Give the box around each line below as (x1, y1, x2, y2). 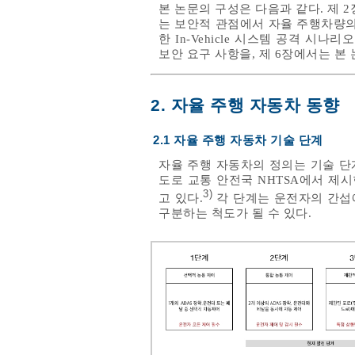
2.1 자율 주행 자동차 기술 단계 (153, 133, 323, 147)
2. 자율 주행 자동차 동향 (151, 95, 340, 115)
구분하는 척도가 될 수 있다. (158, 206, 311, 219)
